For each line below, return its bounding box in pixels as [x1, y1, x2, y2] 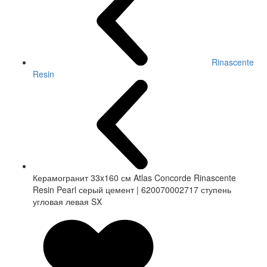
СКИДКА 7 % [13, 212, 53, 221]
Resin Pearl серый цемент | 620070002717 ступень [33, 184, 231, 196]
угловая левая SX [33, 195, 102, 208]
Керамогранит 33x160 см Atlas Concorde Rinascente [33, 172, 236, 184]
